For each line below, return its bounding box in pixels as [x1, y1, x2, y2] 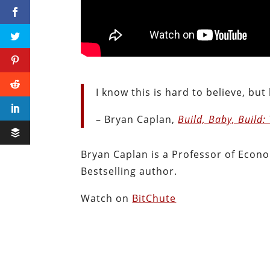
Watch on [81, 191, 133, 205]
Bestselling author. [81, 164, 178, 178]
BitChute [132, 191, 177, 205]
